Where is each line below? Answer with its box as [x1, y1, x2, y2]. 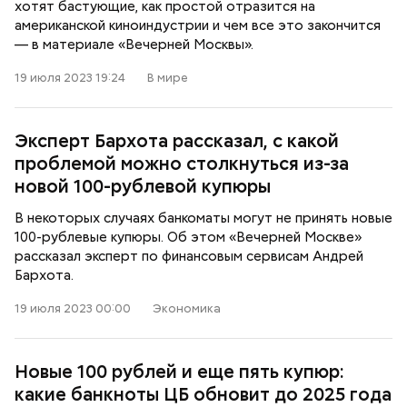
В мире [147, 70, 188, 85]
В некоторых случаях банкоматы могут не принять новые [15, 209, 392, 227]
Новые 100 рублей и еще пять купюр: [15, 360, 343, 383]
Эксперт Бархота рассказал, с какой [15, 129, 339, 153]
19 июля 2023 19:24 [15, 70, 125, 85]
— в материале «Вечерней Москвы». [15, 35, 253, 54]
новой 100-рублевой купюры [15, 174, 271, 198]
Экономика [153, 301, 221, 316]
